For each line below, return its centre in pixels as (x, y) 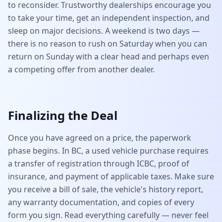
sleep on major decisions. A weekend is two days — (104, 31)
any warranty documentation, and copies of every (101, 202)
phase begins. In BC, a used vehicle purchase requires (108, 151)
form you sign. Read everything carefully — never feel (108, 215)
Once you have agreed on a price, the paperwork (100, 138)
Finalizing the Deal (63, 115)
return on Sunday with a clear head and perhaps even (109, 56)
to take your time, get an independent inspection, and (109, 18)
